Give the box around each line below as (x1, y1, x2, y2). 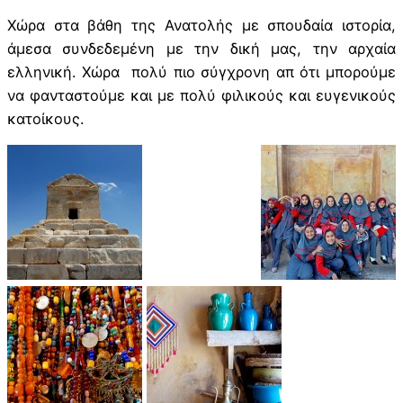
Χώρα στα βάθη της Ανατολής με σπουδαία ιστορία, (7, 15, 396, 34)
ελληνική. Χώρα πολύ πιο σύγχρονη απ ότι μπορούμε (7, 62, 396, 81)
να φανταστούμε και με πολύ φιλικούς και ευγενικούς (7, 85, 396, 104)
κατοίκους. (7, 109, 84, 128)
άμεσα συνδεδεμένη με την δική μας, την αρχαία (7, 39, 396, 58)
